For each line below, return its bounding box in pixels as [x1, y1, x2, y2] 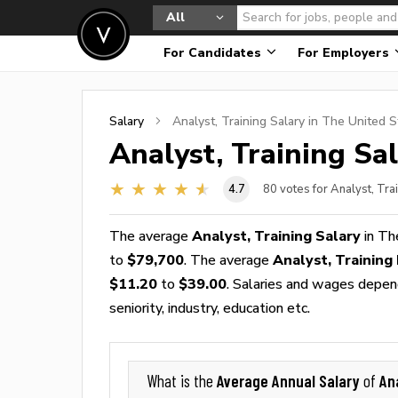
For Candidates [163, 45, 265, 60]
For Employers [298, 45, 393, 60]
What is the [147, 371, 217, 391]
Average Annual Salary [217, 370, 363, 391]
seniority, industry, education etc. [109, 299, 310, 316]
